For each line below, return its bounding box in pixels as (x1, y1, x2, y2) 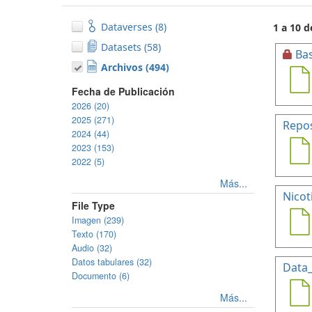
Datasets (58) (101, 40, 161, 54)
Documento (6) (72, 270, 130, 282)
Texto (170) (72, 228, 116, 240)
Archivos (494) (101, 61, 169, 74)
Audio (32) (72, 242, 112, 254)
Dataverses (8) (101, 20, 166, 33)
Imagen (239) (72, 214, 124, 226)
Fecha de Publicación (72, 84, 175, 98)
